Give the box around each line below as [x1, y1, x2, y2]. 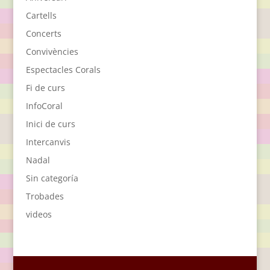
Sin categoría [25, 172, 78, 184]
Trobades [25, 190, 64, 202]
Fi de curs [25, 81, 65, 93]
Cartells [25, 9, 57, 21]
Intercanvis [25, 136, 71, 148]
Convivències [25, 45, 78, 57]
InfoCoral [25, 99, 63, 111]
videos [25, 208, 52, 220]
